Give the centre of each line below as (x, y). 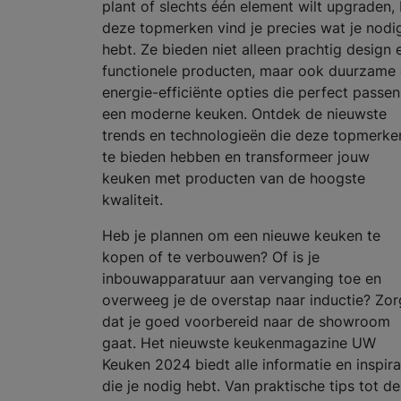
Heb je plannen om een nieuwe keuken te (241, 236)
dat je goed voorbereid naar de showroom (246, 322)
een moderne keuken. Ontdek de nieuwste (244, 114)
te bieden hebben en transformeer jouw (236, 157)
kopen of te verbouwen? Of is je (211, 257)
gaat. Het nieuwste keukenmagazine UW (239, 343)
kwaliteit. (135, 200)
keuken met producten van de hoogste (234, 179)
